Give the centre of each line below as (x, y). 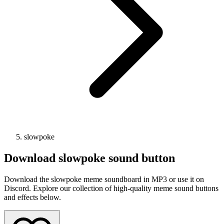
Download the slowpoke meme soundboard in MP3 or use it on (104, 179)
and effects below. (32, 197)
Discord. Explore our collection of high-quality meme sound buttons (111, 188)
